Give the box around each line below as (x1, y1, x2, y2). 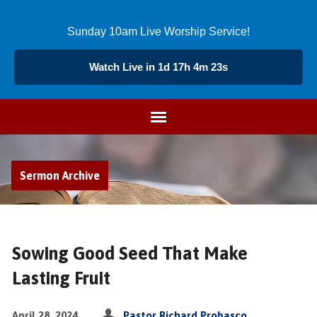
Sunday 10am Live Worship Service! (67, 25, 250, 38)
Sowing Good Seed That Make (11, 243, 248, 263)
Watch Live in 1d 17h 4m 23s (89, 61, 228, 73)
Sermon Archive (19, 169, 100, 182)
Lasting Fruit (11, 267, 110, 288)
